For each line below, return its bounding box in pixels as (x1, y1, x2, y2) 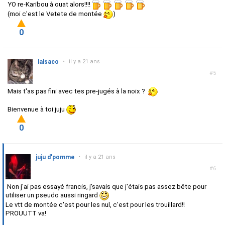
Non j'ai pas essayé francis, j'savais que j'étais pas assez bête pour (6, 183, 206, 191)
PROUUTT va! (6, 209, 46, 217)
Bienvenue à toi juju (8, 105, 66, 114)
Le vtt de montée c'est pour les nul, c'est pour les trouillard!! (6, 201, 185, 209)
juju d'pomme (36, 154, 74, 161)
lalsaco (38, 58, 59, 66)
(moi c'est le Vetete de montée (8, 10, 103, 18)
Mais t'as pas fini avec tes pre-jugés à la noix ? (8, 87, 148, 95)
